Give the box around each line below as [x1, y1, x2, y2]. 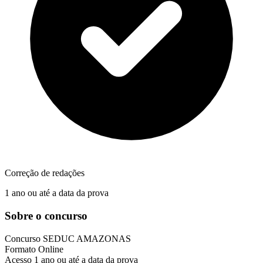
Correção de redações [5, 168, 85, 178]
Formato [5, 244, 38, 254]
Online [38, 244, 63, 254]
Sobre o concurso [5, 209, 87, 222]
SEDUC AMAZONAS [43, 233, 131, 244]
